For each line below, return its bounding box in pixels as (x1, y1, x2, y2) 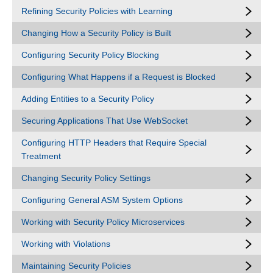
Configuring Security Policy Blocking (21, 50, 159, 60)
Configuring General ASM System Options (21, 195, 183, 205)
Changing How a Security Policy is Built (21, 28, 171, 38)
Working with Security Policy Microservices (21, 217, 185, 227)
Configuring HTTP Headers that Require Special (21, 138, 207, 147)
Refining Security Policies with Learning (21, 6, 172, 16)
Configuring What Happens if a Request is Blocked (21, 72, 216, 82)
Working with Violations (21, 239, 110, 249)
